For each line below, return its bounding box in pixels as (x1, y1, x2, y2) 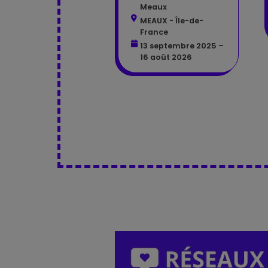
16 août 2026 (140, 51, 192, 62)
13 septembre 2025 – (140, 40, 224, 51)
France (140, 26, 168, 37)
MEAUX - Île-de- (140, 15, 203, 26)
